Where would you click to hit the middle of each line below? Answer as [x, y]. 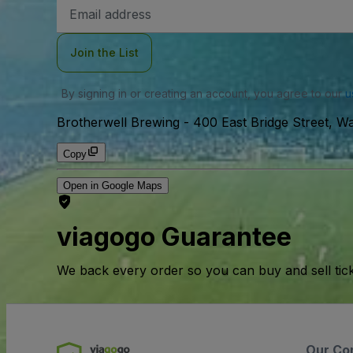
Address [89, 16]
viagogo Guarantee [174, 237]
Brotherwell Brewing [118, 122]
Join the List [104, 52]
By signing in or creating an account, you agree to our [203, 93]
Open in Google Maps [113, 186]
